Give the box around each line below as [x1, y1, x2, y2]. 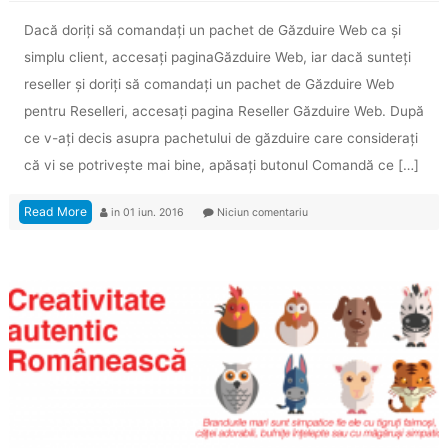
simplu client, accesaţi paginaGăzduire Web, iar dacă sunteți [23, 49, 411, 66]
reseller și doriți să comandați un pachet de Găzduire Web [23, 76, 394, 93]
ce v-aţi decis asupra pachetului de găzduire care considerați [23, 130, 418, 147]
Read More [23, 204, 87, 220]
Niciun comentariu [213, 206, 308, 220]
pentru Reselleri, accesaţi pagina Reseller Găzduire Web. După [23, 103, 424, 120]
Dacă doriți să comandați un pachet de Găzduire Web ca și [23, 22, 401, 39]
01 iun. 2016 [122, 206, 187, 220]
